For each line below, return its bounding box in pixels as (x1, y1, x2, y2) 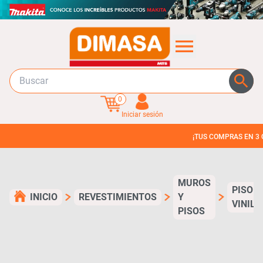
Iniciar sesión (121, 110, 163, 119)
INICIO (30, 191, 58, 203)
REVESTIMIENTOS (79, 191, 157, 203)
